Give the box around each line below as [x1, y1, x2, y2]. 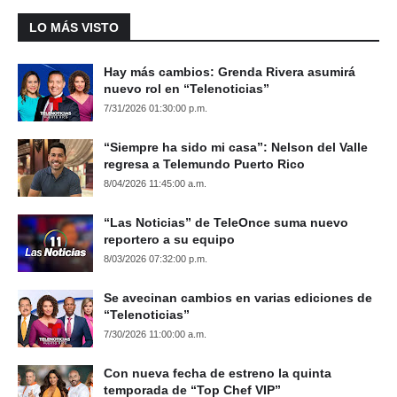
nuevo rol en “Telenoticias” [104, 82, 269, 96]
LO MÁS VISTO [29, 20, 119, 35]
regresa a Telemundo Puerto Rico [104, 157, 305, 171]
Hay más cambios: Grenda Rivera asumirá [104, 65, 355, 79]
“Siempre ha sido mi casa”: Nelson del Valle [104, 140, 368, 154]
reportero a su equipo [104, 232, 235, 246]
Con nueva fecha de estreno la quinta [104, 366, 331, 380]
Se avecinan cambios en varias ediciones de [104, 291, 372, 305]
